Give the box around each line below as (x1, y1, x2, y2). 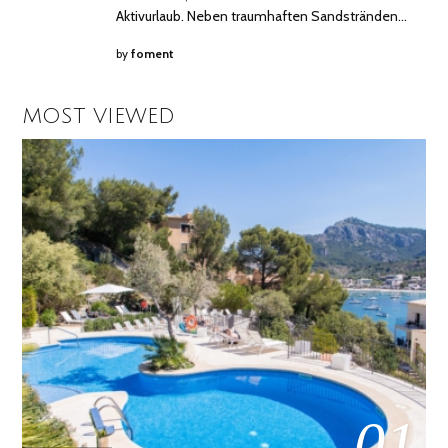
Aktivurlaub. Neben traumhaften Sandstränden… (116, 7, 408, 26)
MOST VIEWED (22, 104, 176, 128)
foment (131, 46, 175, 61)
